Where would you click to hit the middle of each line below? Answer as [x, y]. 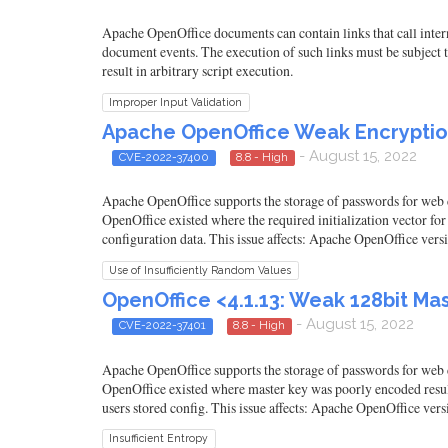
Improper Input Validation [176, 101]
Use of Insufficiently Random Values [200, 270]
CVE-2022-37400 [163, 156]
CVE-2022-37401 [162, 325]
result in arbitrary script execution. [197, 70]
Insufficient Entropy [159, 438]
